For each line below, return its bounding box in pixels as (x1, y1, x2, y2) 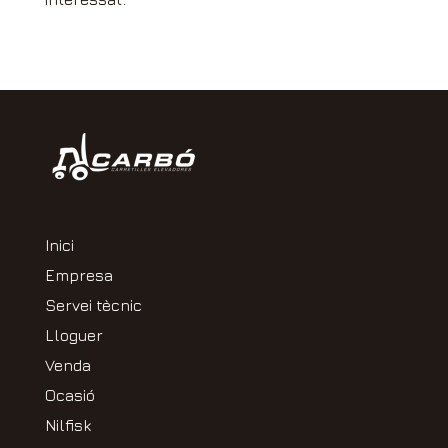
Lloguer (44, 326, 103, 345)
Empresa (44, 266, 113, 285)
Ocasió (44, 386, 95, 405)
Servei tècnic (44, 296, 142, 315)
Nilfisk (44, 416, 91, 435)
